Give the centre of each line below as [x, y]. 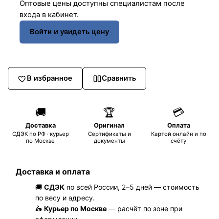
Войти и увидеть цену [69, 32]
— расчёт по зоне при [144, 209]
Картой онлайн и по [178, 134]
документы [109, 141]
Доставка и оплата [53, 172]
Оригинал [109, 126]
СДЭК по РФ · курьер [40, 134]
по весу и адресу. [65, 198]
